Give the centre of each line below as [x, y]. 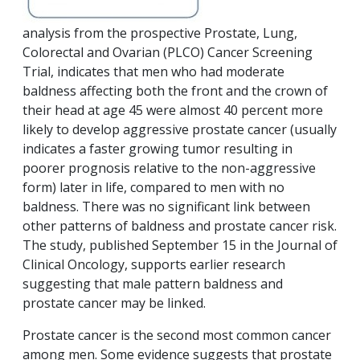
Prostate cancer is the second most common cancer [177, 335]
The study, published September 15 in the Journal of [180, 245]
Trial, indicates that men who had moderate [153, 72]
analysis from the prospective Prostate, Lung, [160, 33]
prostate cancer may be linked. [114, 303]
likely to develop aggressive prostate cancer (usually [180, 130]
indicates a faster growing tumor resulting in [157, 149]
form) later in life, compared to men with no [153, 188]
